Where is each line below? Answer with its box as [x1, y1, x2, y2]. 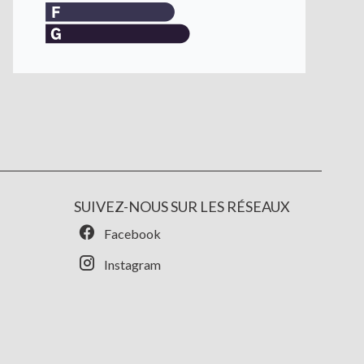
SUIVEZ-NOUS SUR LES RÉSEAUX [73, 197, 290, 216]
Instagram [103, 257, 161, 273]
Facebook [103, 226, 161, 242]
